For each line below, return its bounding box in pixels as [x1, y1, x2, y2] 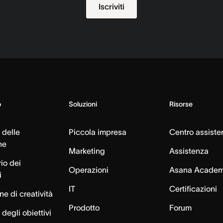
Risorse [169, 100, 193, 108]
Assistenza [169, 146, 209, 155]
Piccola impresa [68, 127, 126, 136]
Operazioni [68, 165, 109, 174]
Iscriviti [98, 2, 124, 11]
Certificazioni [169, 184, 218, 193]
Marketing [68, 146, 105, 155]
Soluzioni [68, 100, 97, 108]
